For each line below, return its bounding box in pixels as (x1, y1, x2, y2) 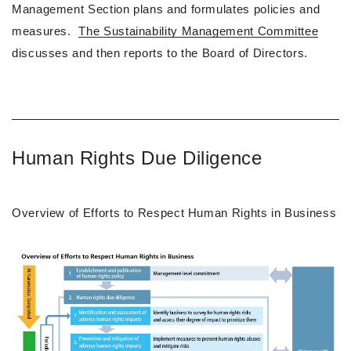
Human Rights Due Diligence (12, 147, 262, 169)
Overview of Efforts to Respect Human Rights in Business (12, 206, 337, 220)
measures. (12, 24, 75, 38)
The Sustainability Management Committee (78, 24, 319, 38)
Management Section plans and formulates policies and (12, 2, 320, 16)
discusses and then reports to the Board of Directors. (12, 46, 308, 60)
